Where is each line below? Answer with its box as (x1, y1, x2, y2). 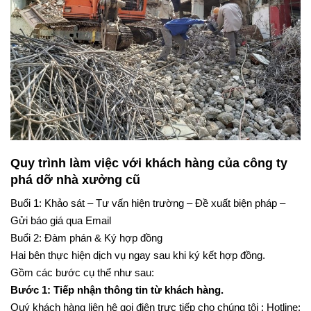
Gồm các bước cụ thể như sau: (10, 278, 154, 291)
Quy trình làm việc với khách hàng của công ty (10, 167, 287, 183)
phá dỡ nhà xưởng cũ (10, 184, 144, 199)
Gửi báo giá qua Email (10, 226, 111, 239)
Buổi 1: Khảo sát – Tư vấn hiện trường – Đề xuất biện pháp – (10, 209, 285, 221)
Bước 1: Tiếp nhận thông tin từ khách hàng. (10, 296, 224, 308)
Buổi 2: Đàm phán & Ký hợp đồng (10, 244, 162, 256)
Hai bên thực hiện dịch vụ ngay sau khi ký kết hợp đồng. (10, 261, 265, 274)
